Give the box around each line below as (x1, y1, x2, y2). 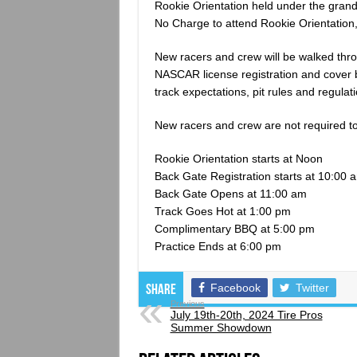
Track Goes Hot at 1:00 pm (154, 204, 291, 218)
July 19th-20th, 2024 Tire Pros (170, 308, 323, 321)
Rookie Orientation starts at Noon (154, 151, 323, 165)
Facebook (210, 280, 261, 294)
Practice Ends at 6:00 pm (154, 239, 281, 253)
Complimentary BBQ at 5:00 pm (154, 222, 315, 235)
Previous (170, 298, 205, 308)
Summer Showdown (170, 320, 272, 334)
